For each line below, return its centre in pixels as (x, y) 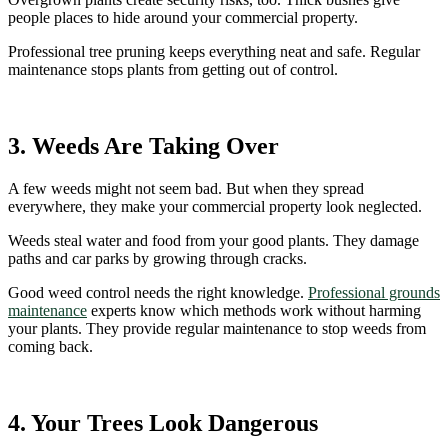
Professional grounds (374, 293)
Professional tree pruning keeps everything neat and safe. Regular (214, 52)
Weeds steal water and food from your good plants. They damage (213, 241)
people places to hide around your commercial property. (183, 18)
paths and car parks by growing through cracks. (157, 259)
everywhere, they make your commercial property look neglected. (215, 207)
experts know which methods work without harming (254, 311)
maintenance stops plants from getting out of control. (173, 70)
